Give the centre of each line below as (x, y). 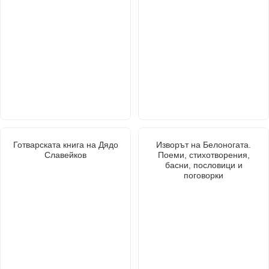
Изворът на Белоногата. (204, 144)
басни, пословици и (204, 165)
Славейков (65, 155)
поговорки (204, 175)
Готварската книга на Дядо (65, 144)
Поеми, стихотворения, (204, 155)
